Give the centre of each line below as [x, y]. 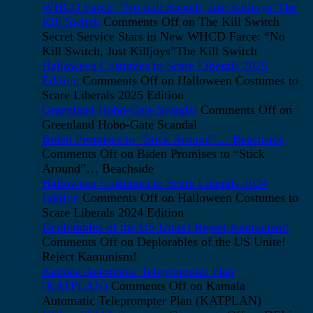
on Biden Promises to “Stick [191, 154]
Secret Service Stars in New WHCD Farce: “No [163, 37]
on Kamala [216, 286]
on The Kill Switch [229, 22]
